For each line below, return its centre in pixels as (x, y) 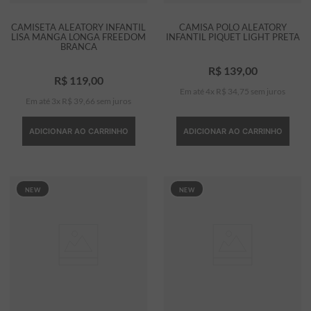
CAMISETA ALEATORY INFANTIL (78, 27)
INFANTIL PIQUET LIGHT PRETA (233, 37)
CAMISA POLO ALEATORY (233, 27)
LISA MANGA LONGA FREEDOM (78, 37)
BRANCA (78, 47)
